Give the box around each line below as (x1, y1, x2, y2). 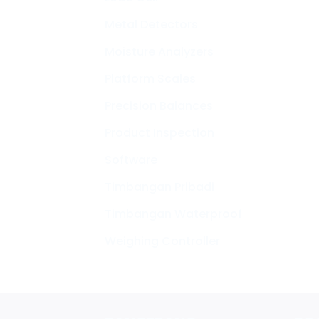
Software (105, 152, 157, 169)
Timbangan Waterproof (105, 206, 242, 223)
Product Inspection (105, 125, 214, 142)
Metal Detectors (105, 16, 198, 33)
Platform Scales (105, 70, 196, 88)
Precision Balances (105, 98, 213, 115)
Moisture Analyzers (105, 43, 214, 61)
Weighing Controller (105, 233, 220, 250)
